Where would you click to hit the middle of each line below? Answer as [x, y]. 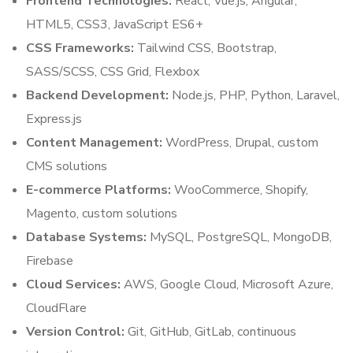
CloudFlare [56, 308]
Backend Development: [97, 95]
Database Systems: [86, 237]
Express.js [54, 119]
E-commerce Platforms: [98, 190]
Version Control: [75, 332]
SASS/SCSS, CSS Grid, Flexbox [113, 72]
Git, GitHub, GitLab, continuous [210, 332]
